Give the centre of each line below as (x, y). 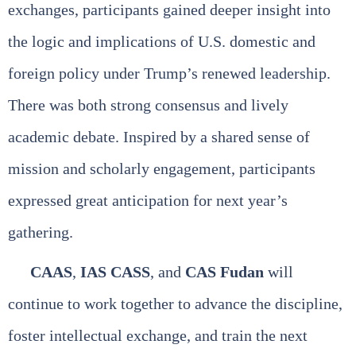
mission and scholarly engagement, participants (162, 169)
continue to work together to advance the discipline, (175, 304)
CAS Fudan (224, 272)
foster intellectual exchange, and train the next (158, 336)
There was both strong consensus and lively (148, 105)
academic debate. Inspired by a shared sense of (159, 137)
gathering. (41, 232)
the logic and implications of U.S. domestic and (162, 42)
